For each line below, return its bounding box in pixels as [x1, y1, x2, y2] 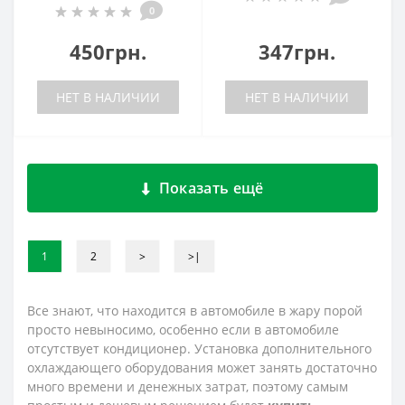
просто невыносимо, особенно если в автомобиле [27, 321, 339, 338]
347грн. [258, 38, 335, 65]
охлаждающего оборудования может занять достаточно [27, 359, 377, 376]
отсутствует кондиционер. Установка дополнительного [27, 340, 372, 357]
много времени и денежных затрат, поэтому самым [27, 378, 348, 395]
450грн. [70, 38, 146, 65]
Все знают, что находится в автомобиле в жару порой [27, 302, 363, 319]
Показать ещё [158, 178, 264, 198]
